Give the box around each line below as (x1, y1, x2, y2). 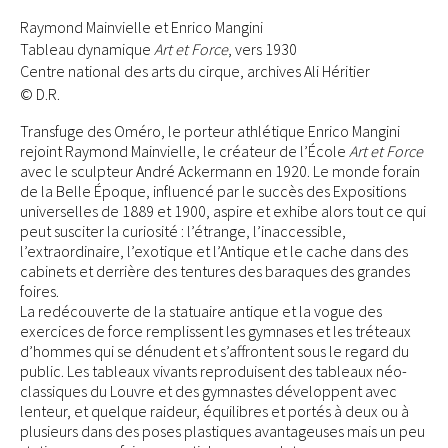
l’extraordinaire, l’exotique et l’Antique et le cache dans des (20, 241, 408, 261)
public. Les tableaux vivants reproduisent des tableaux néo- (20, 361, 407, 381)
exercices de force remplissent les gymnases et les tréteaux (20, 321, 411, 341)
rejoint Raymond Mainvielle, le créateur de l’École (20, 141, 349, 161)
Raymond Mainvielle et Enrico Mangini (20, 17, 263, 37)
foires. (20, 281, 59, 301)
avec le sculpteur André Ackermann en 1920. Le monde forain (20, 161, 420, 181)
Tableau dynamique (20, 39, 154, 59)
